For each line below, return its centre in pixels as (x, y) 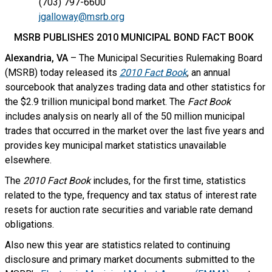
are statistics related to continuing (158, 245)
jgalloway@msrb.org (81, 17)
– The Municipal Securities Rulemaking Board (165, 58)
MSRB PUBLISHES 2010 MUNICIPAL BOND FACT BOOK (134, 37)
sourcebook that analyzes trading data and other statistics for (135, 87)
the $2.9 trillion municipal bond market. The (96, 102)
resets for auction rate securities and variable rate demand (128, 210)
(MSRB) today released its (62, 73)
